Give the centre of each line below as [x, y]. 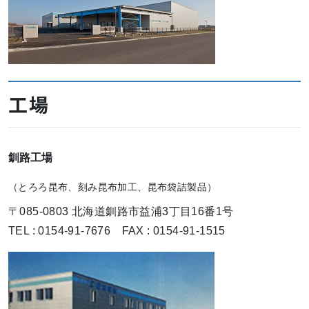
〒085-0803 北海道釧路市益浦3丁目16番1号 [121, 212]
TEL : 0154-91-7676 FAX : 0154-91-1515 [117, 231]
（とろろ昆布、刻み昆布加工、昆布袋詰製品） [113, 187]
